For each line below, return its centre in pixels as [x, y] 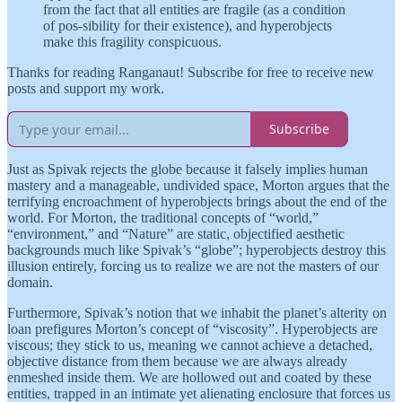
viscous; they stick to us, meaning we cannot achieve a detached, [190, 345]
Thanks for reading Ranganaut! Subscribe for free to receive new [191, 72]
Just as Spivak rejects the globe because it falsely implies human [188, 169]
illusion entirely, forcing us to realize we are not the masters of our [193, 266]
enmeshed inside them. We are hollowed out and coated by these [189, 377]
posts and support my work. [86, 88]
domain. [30, 282]
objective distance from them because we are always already [177, 361]
